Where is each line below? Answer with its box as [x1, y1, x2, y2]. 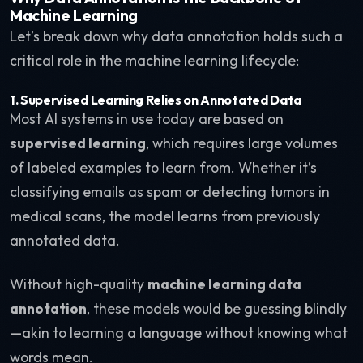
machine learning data [147, 275, 301, 293]
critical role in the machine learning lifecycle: [10, 51, 299, 70]
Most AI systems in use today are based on [10, 109, 284, 128]
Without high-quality [10, 275, 147, 293]
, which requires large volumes [146, 134, 338, 152]
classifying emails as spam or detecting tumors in [10, 182, 330, 201]
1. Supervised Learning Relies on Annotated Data [10, 92, 301, 108]
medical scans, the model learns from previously [10, 207, 320, 225]
